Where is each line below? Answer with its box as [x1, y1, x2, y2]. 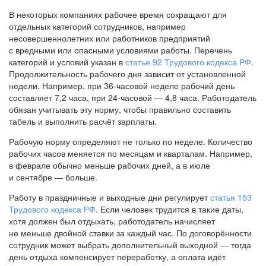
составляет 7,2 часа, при [9, 91, 108, 103]
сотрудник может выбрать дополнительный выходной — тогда [9, 239, 251, 251]
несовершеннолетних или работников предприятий [9, 32, 210, 44]
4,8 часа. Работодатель [163, 91, 256, 103]
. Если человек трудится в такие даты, [96, 203, 243, 215]
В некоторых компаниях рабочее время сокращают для [9, 8, 227, 20]
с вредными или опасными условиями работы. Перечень [9, 44, 232, 56]
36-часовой [104, 80, 148, 91]
